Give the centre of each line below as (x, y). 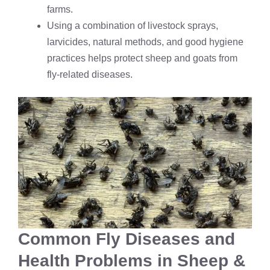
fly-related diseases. (90, 74)
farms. (60, 9)
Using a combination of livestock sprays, (133, 26)
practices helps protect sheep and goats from (142, 58)
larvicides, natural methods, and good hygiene (145, 42)
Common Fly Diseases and (127, 239)
